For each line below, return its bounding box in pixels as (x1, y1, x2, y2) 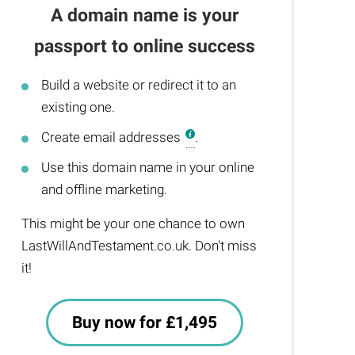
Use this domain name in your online (41, 159, 255, 175)
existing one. (41, 99, 116, 115)
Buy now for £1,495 (72, 313, 218, 332)
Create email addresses (41, 129, 185, 145)
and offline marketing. (41, 181, 168, 197)
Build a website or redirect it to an (41, 77, 237, 93)
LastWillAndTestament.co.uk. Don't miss (21, 238, 258, 254)
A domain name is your (51, 5, 239, 26)
